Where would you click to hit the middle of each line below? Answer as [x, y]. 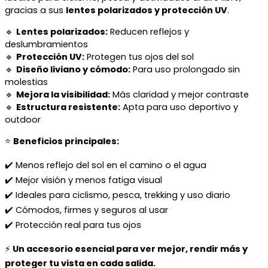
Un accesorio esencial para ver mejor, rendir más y [130, 249]
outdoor [23, 119]
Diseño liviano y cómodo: [73, 69]
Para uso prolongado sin [185, 69]
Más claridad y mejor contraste [179, 94]
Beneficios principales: [66, 141]
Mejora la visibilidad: [63, 94]
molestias [26, 82]
